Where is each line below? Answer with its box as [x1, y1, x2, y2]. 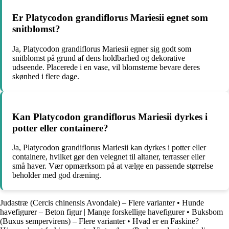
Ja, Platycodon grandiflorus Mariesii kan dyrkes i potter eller [12, 143, 206, 152]
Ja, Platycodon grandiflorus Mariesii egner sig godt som [12, 44, 191, 53]
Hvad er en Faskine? [132, 217, 199, 226]
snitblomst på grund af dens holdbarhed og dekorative [12, 53, 185, 62]
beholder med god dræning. [12, 171, 101, 180]
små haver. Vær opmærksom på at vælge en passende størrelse [12, 162, 213, 171]
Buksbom [192, 208, 223, 217]
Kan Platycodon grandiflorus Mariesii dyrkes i [12, 111, 208, 122]
